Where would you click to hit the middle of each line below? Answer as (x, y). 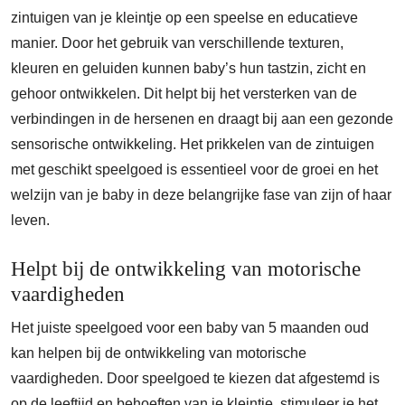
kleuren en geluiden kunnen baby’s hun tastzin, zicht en (188, 68)
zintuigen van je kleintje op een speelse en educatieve (184, 18)
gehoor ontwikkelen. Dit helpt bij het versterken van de (184, 94)
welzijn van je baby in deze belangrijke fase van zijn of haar (201, 195)
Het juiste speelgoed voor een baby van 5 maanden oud (190, 328)
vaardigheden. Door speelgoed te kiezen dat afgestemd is (195, 378)
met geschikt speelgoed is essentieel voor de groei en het (194, 170)
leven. (30, 220)
